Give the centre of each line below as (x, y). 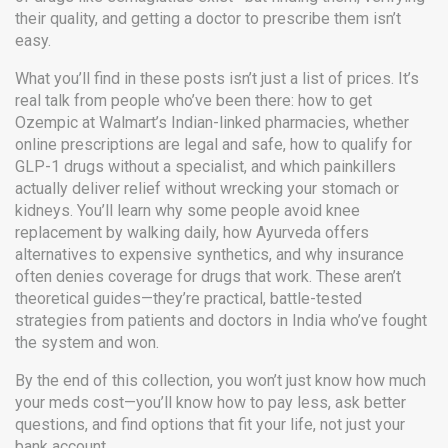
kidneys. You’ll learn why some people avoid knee (187, 210)
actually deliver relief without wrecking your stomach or (207, 188)
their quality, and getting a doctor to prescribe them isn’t (208, 18)
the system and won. (87, 342)
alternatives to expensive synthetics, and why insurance (209, 254)
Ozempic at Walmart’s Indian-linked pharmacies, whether (212, 122)
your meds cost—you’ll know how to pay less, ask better (210, 402)
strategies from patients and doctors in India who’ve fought (221, 320)
